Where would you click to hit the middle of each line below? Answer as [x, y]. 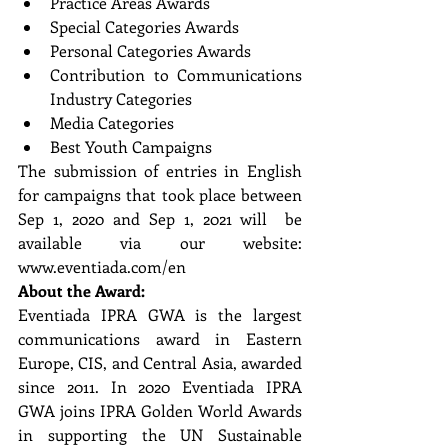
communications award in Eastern [160, 338]
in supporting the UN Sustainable [160, 434]
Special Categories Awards [146, 26]
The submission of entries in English [160, 170]
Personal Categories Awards [152, 50]
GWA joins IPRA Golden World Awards [160, 410]
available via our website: [160, 242]
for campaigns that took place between [160, 194]
